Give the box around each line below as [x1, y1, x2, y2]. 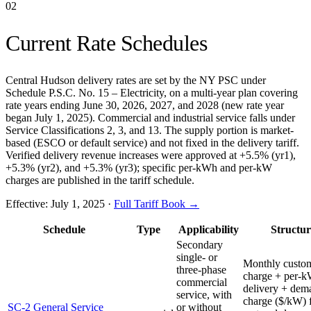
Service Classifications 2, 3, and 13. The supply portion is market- [6, 124, 294, 136]
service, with [176, 288, 232, 301]
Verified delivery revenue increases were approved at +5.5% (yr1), [6, 149, 296, 161]
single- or [176, 251, 217, 263]
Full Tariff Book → [114, 197, 199, 210]
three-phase [176, 263, 226, 276]
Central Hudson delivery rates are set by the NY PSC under [6, 74, 266, 86]
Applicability [178, 223, 239, 235]
